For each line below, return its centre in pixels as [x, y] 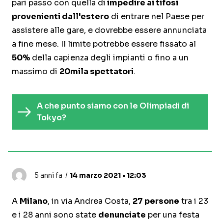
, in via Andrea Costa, [90, 201]
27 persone [156, 201]
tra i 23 [194, 201]
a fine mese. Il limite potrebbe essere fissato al [104, 44]
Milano [34, 201]
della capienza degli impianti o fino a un [109, 58]
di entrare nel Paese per [157, 17]
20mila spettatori [96, 72]
